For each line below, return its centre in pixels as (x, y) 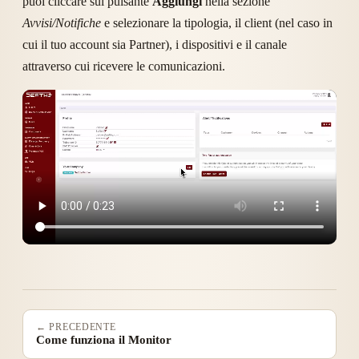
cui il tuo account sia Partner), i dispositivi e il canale (155, 45)
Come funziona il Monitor (104, 340)
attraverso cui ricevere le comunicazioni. (124, 67)
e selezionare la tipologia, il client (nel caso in (217, 23)
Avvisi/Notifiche (62, 23)
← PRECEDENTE (76, 327)
